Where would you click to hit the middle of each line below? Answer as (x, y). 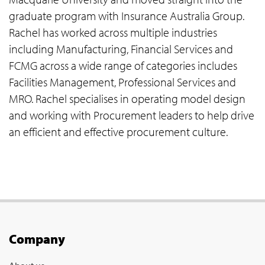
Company (41, 239)
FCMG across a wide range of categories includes (123, 65)
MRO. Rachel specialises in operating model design (127, 98)
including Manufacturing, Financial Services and (121, 49)
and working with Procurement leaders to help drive (132, 115)
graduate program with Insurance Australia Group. (127, 15)
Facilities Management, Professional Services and (122, 82)
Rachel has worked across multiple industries (113, 32)
